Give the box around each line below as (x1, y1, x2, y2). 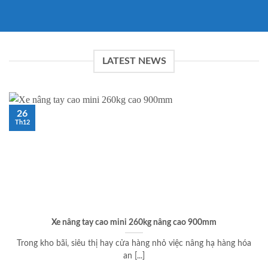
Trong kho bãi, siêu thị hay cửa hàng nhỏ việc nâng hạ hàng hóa (17, 239, 251, 248)
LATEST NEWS (102, 56, 166, 66)
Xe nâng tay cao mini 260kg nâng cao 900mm (51, 218, 217, 227)
